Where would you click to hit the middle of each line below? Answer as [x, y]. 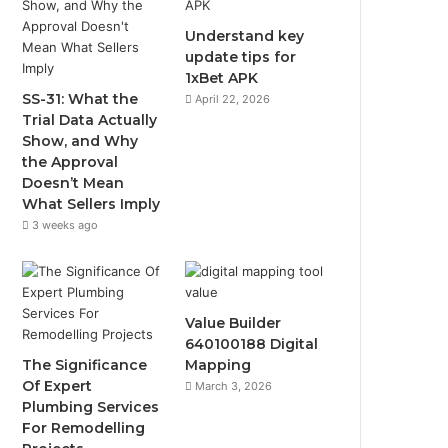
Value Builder [233, 322]
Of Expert [57, 385]
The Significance [85, 364]
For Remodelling [84, 427]
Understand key [245, 35]
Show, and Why [80, 140]
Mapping [218, 364]
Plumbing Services [91, 406]
